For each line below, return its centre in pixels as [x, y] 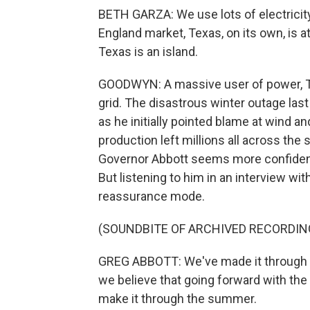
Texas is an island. [148, 52]
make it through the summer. [177, 299]
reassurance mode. [152, 196]
